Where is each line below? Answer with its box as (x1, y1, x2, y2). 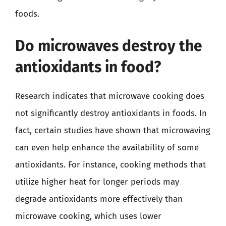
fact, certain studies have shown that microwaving (15, 125, 210, 136)
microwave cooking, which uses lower (15, 211, 161, 221)
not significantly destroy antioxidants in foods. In (15, 108, 207, 119)
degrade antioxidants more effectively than (15, 194, 183, 204)
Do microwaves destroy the (15, 37, 202, 55)
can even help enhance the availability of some (15, 142, 199, 153)
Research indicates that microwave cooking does (15, 91, 204, 101)
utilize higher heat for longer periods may (15, 177, 179, 187)
